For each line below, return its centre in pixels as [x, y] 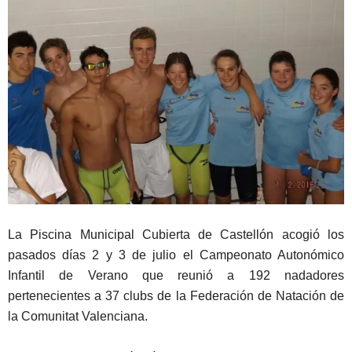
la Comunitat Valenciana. [78, 316]
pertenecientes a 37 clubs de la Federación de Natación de [176, 295]
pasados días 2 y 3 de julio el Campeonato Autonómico [176, 255]
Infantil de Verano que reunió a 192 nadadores [176, 275]
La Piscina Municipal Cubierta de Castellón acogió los [176, 234]
